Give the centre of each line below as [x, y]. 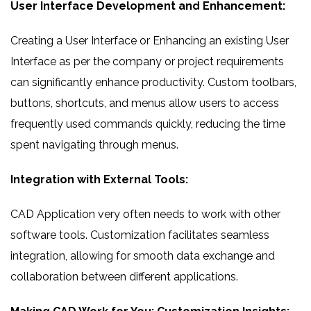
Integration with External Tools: [99, 179]
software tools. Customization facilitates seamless [140, 235]
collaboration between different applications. [124, 277]
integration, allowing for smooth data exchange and [143, 256]
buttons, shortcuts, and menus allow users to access [145, 103]
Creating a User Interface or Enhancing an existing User [150, 41]
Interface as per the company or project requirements [147, 61]
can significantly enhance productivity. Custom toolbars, [153, 82]
